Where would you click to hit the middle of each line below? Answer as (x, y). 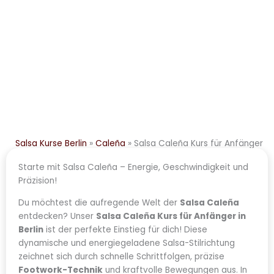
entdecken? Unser (57, 216)
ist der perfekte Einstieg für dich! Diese (125, 229)
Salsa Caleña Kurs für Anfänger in (171, 216)
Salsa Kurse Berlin (51, 143)
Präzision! (38, 180)
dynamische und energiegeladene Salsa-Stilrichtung (127, 243)
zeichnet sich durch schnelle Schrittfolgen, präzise (121, 256)
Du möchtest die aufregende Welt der (99, 202)
